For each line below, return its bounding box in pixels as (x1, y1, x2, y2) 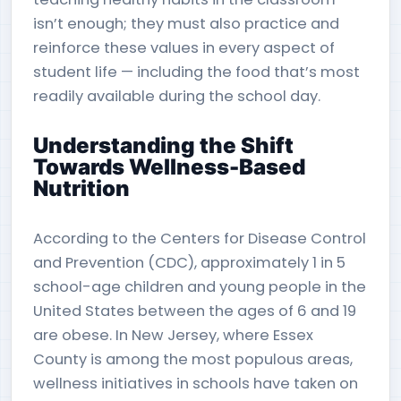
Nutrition (33, 175, 130, 201)
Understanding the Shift (33, 132, 294, 158)
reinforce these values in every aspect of (33, 38, 335, 58)
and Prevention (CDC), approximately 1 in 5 (33, 252, 346, 273)
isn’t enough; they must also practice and (33, 13, 339, 34)
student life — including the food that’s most (33, 62, 360, 82)
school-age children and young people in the (33, 277, 366, 297)
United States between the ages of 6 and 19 (33, 301, 356, 321)
